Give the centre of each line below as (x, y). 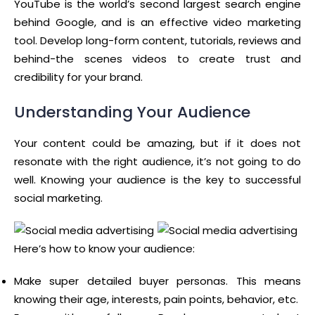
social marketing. (58, 198)
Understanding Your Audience (132, 112)
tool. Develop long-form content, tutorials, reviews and (157, 41)
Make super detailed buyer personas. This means (157, 281)
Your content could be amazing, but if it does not (157, 143)
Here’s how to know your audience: (104, 249)
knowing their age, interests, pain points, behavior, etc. (156, 300)
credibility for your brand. (78, 77)
